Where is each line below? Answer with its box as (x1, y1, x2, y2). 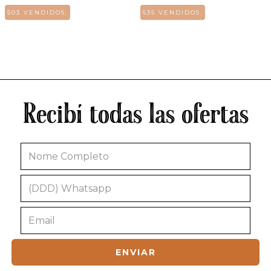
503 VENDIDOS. (7, 9, 68, 16)
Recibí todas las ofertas (22, 102, 249, 131)
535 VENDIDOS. (143, 9, 203, 16)
